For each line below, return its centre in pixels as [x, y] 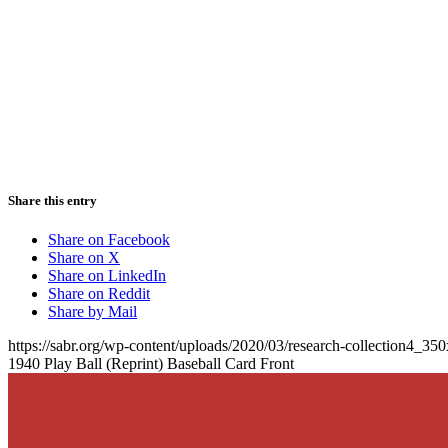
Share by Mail [92, 311]
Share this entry [52, 200]
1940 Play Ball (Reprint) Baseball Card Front [151, 363]
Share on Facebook [109, 239]
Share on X [84, 257]
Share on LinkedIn [107, 275]
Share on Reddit [99, 293]
